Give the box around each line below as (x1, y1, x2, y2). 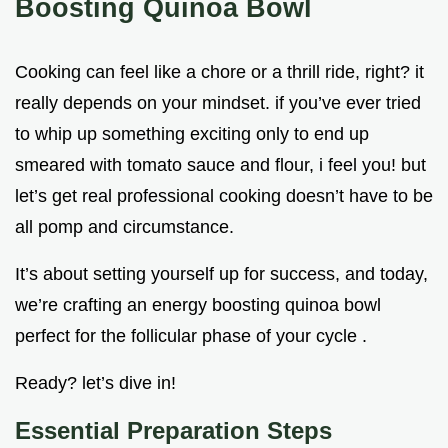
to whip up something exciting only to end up (15, 124, 369, 145)
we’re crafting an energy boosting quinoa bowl (15, 295, 381, 316)
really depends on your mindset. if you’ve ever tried (15, 93, 421, 114)
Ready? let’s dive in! (15, 373, 176, 394)
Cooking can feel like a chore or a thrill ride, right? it (15, 62, 424, 83)
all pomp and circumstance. (15, 217, 234, 238)
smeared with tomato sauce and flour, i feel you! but (15, 155, 426, 176)
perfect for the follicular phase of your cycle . (15, 326, 367, 347)
